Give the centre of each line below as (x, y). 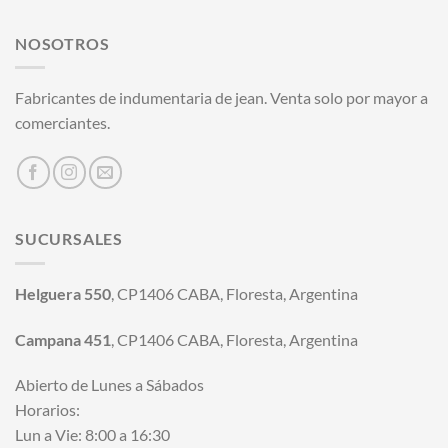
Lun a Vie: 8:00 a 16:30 (92, 435)
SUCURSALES (69, 239)
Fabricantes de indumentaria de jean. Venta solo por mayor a (221, 98)
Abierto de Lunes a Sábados (109, 385)
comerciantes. (62, 123)
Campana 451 (63, 339)
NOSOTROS (62, 43)
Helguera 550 (63, 293)
